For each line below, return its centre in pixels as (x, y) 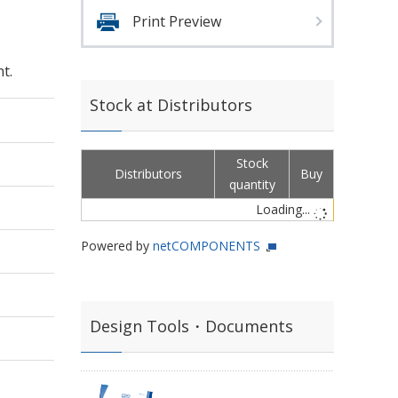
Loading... (285, 209)
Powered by (117, 246)
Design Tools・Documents (191, 326)
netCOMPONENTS (207, 246)
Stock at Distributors (171, 105)
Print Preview (177, 21)
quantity (252, 184)
